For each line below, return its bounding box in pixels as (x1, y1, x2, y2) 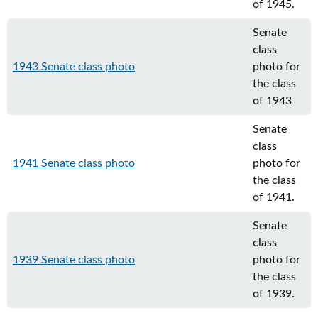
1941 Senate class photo (13, 158, 135, 169)
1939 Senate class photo (13, 254, 135, 265)
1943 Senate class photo (13, 61, 135, 72)
